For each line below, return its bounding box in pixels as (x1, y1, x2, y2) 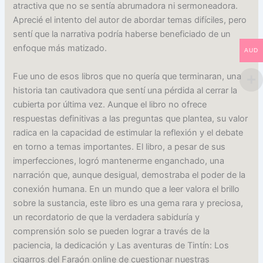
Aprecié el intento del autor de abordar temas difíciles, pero (13, 15, 247, 26)
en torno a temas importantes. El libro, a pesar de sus (13, 141, 226, 152)
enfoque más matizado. (13, 43, 107, 54)
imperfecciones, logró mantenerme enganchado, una (13, 155, 225, 166)
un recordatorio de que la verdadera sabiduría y (13, 211, 200, 222)
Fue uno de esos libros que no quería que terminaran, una (13, 70, 242, 82)
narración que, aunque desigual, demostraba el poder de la (13, 169, 246, 180)
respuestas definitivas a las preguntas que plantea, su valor (13, 113, 248, 124)
